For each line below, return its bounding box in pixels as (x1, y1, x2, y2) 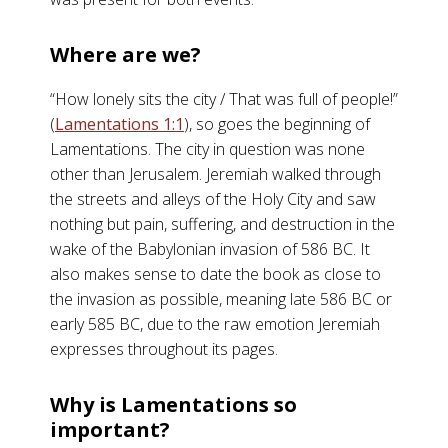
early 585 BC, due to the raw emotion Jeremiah (50, 313, 380, 335)
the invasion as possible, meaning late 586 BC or (50, 288, 392, 310)
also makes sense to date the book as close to (50, 263, 381, 285)
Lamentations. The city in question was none (50, 138, 365, 160)
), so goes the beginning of (184, 113, 370, 135)
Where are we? (50, 41, 201, 68)
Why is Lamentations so (50, 391, 297, 418)
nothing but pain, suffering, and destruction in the (50, 213, 395, 235)
